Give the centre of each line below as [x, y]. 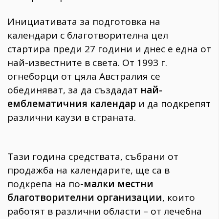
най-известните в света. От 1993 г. [87, 62]
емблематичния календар [72, 103]
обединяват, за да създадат [74, 90]
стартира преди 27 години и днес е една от [109, 49]
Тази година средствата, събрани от [93, 157]
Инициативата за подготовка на [84, 21]
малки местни [119, 184]
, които [179, 198]
